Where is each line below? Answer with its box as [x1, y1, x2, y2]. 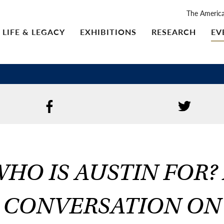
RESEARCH [151, 25, 196, 37]
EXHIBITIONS [80, 25, 136, 37]
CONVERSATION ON [3, 192, 221, 220]
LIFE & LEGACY [2, 25, 65, 37]
